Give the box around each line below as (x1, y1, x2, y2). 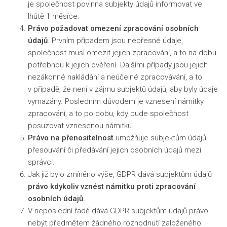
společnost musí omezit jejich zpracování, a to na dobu (28, 48, 216, 57)
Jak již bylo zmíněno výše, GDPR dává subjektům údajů (28, 170, 212, 179)
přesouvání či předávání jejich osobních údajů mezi (28, 145, 201, 155)
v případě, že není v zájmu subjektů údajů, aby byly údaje (28, 85, 218, 94)
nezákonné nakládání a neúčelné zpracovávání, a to (28, 72, 202, 82)
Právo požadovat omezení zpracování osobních (28, 24, 199, 33)
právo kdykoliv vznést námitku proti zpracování (28, 182, 196, 191)
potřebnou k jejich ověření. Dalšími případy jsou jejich (28, 60, 208, 69)
